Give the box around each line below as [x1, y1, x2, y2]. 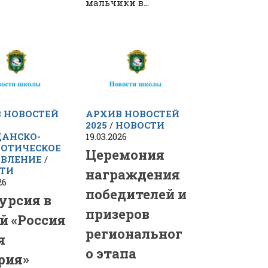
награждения [86, 165, 181, 183]
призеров [86, 205, 150, 223]
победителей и [86, 185, 187, 203]
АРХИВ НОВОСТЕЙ [86, 107, 180, 120]
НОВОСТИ [115, 118, 165, 131]
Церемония [86, 145, 165, 163]
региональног [86, 224, 183, 242]
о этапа [86, 244, 137, 262]
